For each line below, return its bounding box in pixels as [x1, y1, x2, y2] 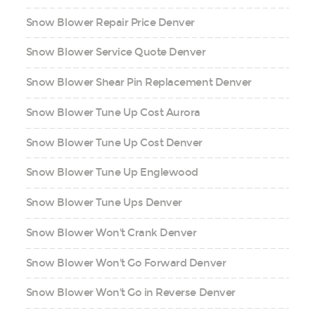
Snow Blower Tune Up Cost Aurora [25, 105, 200, 119]
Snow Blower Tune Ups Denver [25, 196, 182, 209]
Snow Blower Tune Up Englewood [25, 166, 198, 179]
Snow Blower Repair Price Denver [25, 15, 195, 29]
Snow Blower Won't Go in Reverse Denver [25, 286, 236, 300]
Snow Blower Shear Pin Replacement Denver [25, 76, 252, 89]
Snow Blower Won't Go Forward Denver [25, 256, 226, 269]
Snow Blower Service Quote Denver [25, 46, 206, 59]
